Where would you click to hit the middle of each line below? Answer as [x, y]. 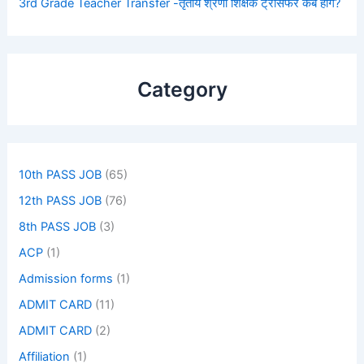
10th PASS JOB [61, 175]
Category [182, 90]
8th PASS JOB [58, 227]
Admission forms [66, 279]
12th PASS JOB [61, 201]
